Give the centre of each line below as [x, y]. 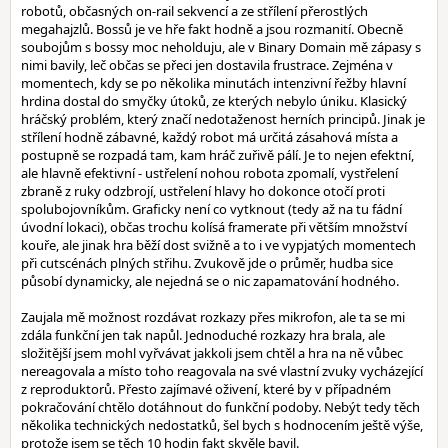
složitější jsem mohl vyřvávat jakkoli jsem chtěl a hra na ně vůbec [212, 353]
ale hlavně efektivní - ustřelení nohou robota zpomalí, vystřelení [209, 173]
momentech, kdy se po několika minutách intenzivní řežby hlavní [213, 83]
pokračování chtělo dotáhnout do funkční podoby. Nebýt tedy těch [220, 407]
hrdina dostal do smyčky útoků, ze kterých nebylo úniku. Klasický [214, 101]
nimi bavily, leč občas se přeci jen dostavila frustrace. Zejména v [207, 65]
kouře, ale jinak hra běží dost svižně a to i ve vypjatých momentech [218, 245]
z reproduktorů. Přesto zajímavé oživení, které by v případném [206, 389]
